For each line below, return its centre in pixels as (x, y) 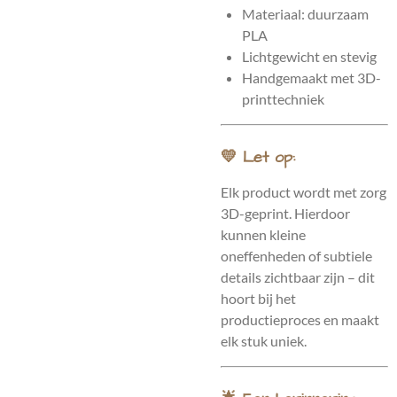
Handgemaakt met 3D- (311, 78)
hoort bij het (258, 298)
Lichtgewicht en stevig (309, 56)
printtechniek (283, 99)
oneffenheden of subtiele (296, 256)
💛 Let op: (258, 157)
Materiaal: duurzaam (305, 14)
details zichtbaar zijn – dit (298, 277)
